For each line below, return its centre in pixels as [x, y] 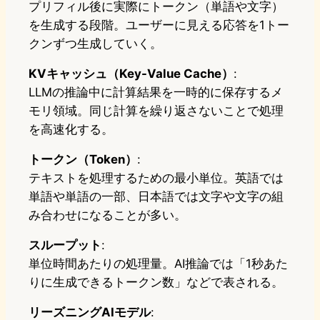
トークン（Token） [83, 159]
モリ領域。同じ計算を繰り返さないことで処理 [156, 110]
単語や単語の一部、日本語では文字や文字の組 [156, 196]
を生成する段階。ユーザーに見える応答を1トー [159, 25]
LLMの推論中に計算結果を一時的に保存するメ [156, 92]
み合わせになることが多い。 [107, 215]
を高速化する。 [71, 129]
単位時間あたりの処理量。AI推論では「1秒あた [158, 263]
